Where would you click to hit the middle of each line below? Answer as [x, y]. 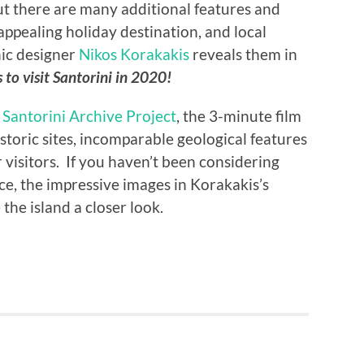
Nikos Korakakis [134, 54]
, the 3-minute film [239, 116]
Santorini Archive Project [89, 116]
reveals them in [243, 54]
